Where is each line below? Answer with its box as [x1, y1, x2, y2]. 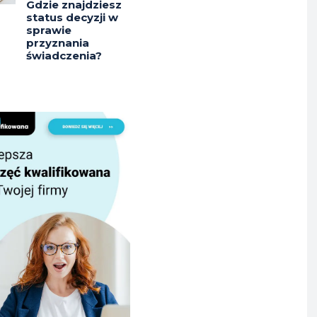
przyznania [25, 36, 89, 50]
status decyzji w [25, 11, 118, 25]
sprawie [25, 23, 71, 38]
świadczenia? [25, 49, 105, 63]
